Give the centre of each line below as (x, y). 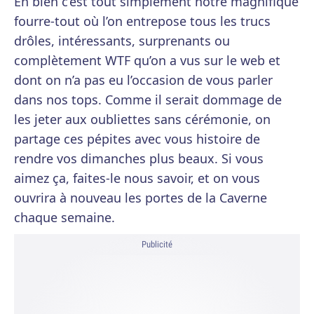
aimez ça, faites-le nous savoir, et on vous (137, 178)
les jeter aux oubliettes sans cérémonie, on (142, 119)
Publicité (157, 244)
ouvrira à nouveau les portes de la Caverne (141, 198)
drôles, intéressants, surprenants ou (122, 41)
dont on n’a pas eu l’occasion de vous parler (143, 80)
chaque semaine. (64, 217)
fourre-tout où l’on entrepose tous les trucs (142, 21)
